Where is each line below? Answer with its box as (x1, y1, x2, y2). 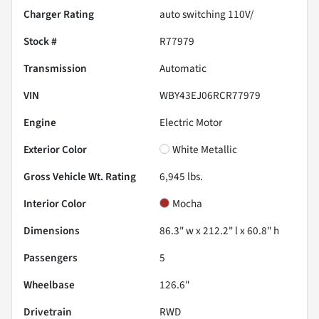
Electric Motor (159, 115, 222, 131)
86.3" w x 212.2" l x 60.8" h (159, 223, 279, 239)
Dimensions (23, 223, 80, 239)
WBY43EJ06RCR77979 (159, 88, 261, 104)
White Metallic (172, 142, 237, 158)
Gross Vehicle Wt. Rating (23, 169, 136, 185)
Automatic (159, 61, 206, 77)
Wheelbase (23, 277, 75, 293)
